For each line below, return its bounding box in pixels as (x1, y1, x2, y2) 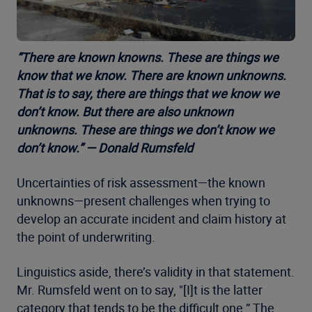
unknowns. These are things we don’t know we (17, 121, 274, 139)
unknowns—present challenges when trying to (17, 192, 270, 210)
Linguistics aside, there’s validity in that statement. (17, 263, 295, 281)
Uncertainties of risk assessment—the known (17, 174, 265, 192)
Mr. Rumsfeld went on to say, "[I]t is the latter (17, 281, 263, 299)
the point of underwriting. (17, 228, 155, 246)
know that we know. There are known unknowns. (17, 67, 286, 84)
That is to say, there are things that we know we (17, 85, 279, 102)
